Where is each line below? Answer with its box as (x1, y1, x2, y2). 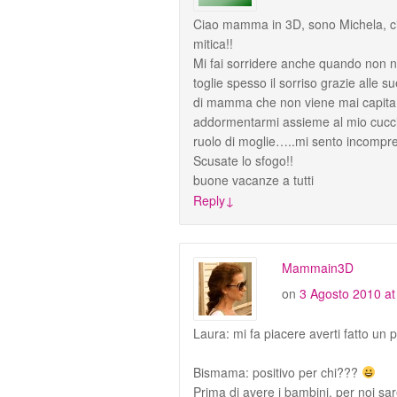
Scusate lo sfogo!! (193, 151, 293, 169)
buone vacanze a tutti (193, 170, 314, 189)
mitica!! (193, 34, 233, 52)
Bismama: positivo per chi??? (193, 362, 362, 381)
